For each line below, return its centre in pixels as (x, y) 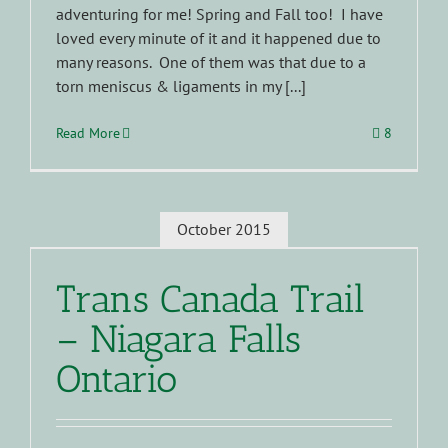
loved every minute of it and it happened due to (218, 37)
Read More (88, 132)
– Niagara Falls (178, 338)
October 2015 (224, 229)
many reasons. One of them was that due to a (211, 61)
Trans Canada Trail (210, 298)
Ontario (116, 378)
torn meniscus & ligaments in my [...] (181, 85)
